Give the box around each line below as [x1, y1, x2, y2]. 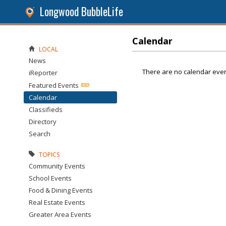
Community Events [29, 161, 85, 171]
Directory [29, 117, 56, 126]
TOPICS [39, 150, 60, 159]
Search [29, 129, 50, 138]
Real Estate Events [29, 198, 85, 207]
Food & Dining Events [29, 186, 93, 195]
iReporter [29, 68, 58, 77]
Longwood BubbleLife [40, 4, 123, 19]
